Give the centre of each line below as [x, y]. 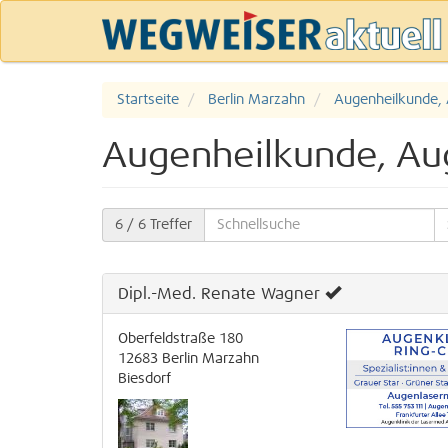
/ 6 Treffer [157, 225]
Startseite [148, 100]
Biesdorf [144, 379]
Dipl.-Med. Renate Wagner [219, 294]
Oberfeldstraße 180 [180, 339]
